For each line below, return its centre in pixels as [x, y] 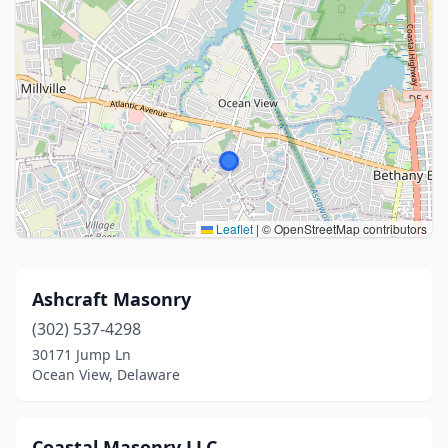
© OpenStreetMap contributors [343, 228]
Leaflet [233, 228]
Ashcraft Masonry [111, 299]
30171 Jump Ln [81, 354]
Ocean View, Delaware [106, 374]
